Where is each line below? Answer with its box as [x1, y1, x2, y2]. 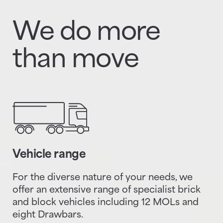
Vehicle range [12, 149, 86, 161]
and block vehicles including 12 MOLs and [12, 198, 199, 208]
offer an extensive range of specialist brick [12, 186, 201, 195]
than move [12, 47, 139, 74]
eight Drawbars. [12, 211, 83, 220]
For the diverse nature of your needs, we [12, 173, 193, 183]
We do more [12, 20, 160, 46]
